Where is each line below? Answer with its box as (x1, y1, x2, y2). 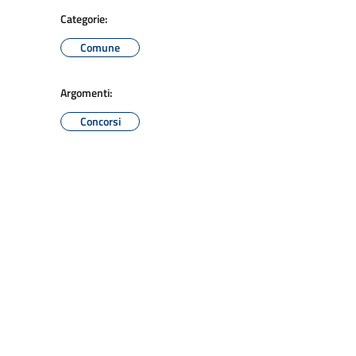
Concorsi (79, 113, 121, 130)
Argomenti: (60, 84, 112, 101)
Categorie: (60, 10, 107, 27)
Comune (80, 39, 120, 56)
